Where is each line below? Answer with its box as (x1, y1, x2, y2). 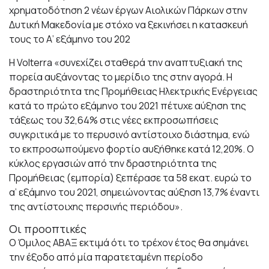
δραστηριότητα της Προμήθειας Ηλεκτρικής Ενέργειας (9, 85, 258, 98)
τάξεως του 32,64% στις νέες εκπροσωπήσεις (9, 113, 219, 127)
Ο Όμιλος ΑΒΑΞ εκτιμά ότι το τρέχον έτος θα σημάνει (9, 236, 249, 250)
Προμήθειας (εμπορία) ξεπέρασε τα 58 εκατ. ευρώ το (9, 171, 252, 185)
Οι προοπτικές (9, 222, 86, 237)
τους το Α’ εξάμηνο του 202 (9, 32, 130, 46)
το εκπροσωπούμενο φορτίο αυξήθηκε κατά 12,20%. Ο (9, 142, 254, 156)
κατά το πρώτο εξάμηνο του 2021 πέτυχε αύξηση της (9, 99, 246, 113)
